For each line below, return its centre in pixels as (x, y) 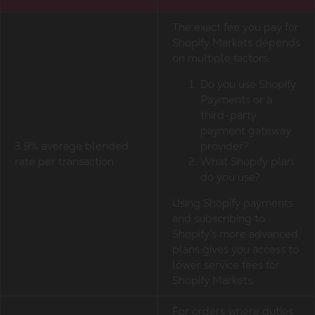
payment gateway (245, 131)
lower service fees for (226, 265)
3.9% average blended (72, 146)
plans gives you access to (235, 250)
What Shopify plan (246, 162)
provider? (224, 146)
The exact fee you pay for (235, 27)
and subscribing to (218, 219)
